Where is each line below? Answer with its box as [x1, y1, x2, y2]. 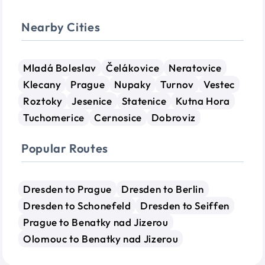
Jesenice [72, 95, 112, 107]
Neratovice [169, 62, 222, 74]
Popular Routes [21, 141, 108, 156]
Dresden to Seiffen [140, 199, 230, 212]
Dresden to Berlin [121, 183, 204, 195]
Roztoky [23, 95, 63, 107]
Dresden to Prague [23, 183, 112, 195]
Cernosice [94, 111, 142, 124]
